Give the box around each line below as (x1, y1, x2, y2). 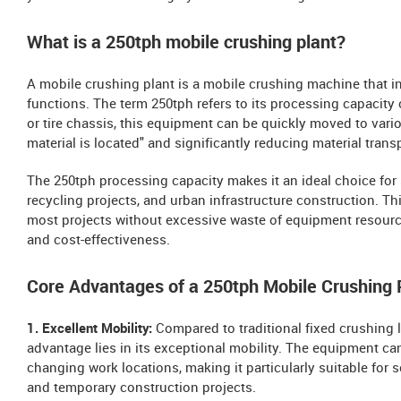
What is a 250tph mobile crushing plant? (27, 32, 346, 53)
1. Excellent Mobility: (27, 321, 152, 337)
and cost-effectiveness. (27, 233, 170, 248)
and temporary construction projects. (27, 380, 256, 396)
